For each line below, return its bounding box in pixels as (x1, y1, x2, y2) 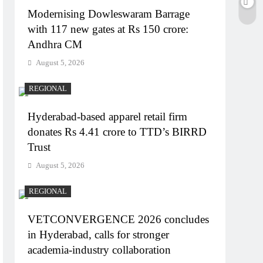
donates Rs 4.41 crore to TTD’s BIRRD (28, 126, 207, 139)
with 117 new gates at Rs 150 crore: (28, 23, 189, 36)
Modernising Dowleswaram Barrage (28, 8, 190, 21)
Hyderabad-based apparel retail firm (28, 110, 188, 123)
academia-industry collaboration (28, 244, 171, 257)
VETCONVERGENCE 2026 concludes (28, 213, 210, 226)
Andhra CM (28, 38, 83, 51)
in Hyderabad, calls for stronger (28, 228, 170, 241)
